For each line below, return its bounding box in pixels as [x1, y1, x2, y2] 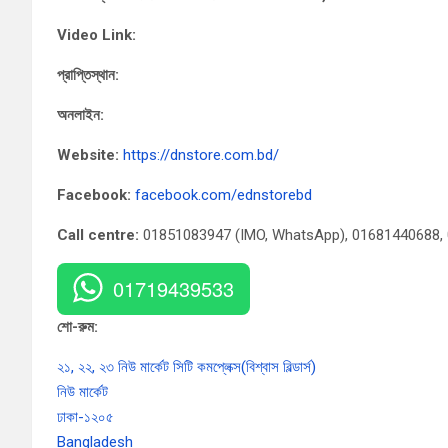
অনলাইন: [57, 106, 104, 124]
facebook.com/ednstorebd [135, 186, 316, 204]
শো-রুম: [57, 318, 98, 336]
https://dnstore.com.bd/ [123, 146, 279, 164]
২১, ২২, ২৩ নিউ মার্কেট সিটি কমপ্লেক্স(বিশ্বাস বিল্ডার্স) [57, 358, 316, 376]
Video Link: [57, 26, 136, 44]
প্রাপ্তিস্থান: [57, 66, 119, 84]
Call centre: [57, 226, 139, 244]
